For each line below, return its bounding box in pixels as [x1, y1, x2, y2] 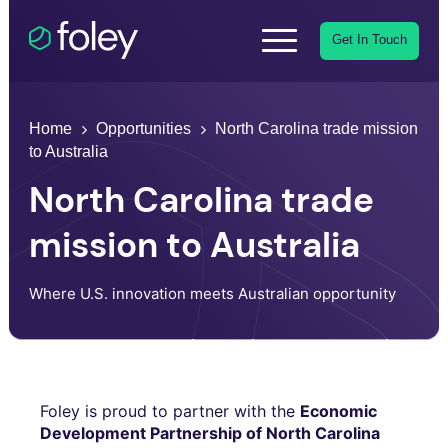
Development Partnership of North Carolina [40, 422, 380, 443]
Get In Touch [331, 33, 407, 48]
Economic [300, 400, 377, 421]
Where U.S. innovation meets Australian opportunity [29, 283, 397, 303]
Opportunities [96, 119, 192, 137]
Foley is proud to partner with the [40, 400, 300, 421]
